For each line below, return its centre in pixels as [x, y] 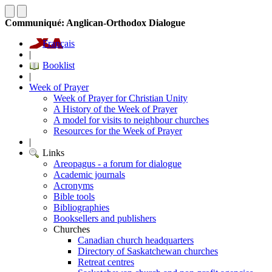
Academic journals [89, 175]
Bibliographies [81, 207]
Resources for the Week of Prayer [118, 131]
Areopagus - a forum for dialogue [117, 164]
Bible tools [74, 196]
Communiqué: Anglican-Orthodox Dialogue [95, 23]
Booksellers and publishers [105, 218]
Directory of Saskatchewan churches [148, 251]
